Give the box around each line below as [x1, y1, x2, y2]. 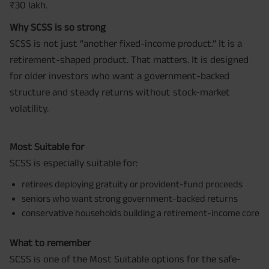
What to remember [10, 237, 91, 249]
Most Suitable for [10, 141, 84, 153]
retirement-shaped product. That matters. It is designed [10, 54, 249, 65]
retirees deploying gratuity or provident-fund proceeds [22, 179, 243, 190]
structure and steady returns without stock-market [10, 86, 230, 98]
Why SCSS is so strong [10, 22, 106, 33]
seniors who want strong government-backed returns [22, 193, 238, 204]
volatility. [10, 103, 49, 114]
